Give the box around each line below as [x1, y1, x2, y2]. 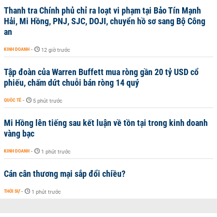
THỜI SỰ [4, 188, 20, 194]
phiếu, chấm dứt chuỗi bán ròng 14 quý [4, 77, 139, 88]
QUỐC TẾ [4, 97, 21, 103]
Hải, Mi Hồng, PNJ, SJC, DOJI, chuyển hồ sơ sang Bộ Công [4, 16, 205, 26]
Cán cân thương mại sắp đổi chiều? [4, 169, 125, 179]
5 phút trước [33, 98, 62, 104]
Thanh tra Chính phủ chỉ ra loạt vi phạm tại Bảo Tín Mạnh [4, 5, 201, 15]
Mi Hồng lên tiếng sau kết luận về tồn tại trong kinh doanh [4, 118, 208, 128]
